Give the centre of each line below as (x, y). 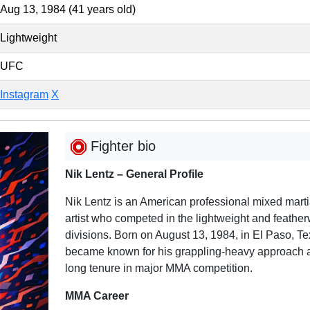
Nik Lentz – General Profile (134, 174)
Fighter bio (121, 146)
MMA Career (97, 296)
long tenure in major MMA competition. (158, 268)
